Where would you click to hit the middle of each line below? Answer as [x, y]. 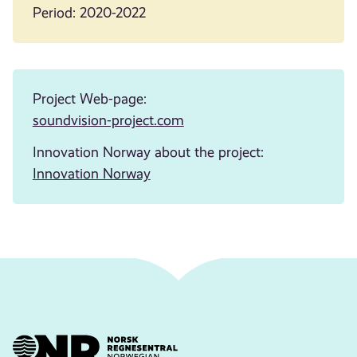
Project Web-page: [89, 99]
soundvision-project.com [108, 121]
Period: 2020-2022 [89, 12]
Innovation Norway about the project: [148, 152]
